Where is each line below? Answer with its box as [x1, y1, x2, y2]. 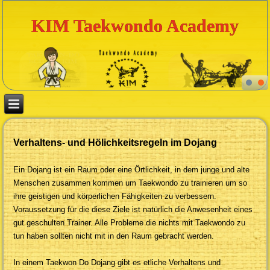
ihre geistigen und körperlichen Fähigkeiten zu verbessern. [13, 192, 217, 201]
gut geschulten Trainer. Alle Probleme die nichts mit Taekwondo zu [13, 218, 246, 227]
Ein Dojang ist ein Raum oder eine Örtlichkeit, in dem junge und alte [13, 165, 250, 174]
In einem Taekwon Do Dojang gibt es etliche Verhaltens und [13, 258, 221, 267]
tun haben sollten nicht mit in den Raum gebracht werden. [13, 231, 215, 240]
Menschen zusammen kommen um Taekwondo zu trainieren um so [13, 178, 248, 187]
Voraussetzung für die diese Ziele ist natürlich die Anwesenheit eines [13, 205, 253, 214]
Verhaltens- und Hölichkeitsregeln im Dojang [13, 137, 218, 148]
